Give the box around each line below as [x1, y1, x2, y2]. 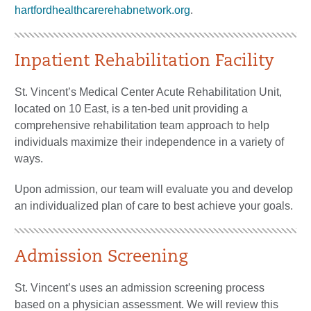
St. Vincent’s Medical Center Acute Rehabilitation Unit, [15, 85, 282, 98]
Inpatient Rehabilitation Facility [15, 53, 274, 70]
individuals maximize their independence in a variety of [15, 135, 284, 148]
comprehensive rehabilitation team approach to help [15, 119, 269, 131]
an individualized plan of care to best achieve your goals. [15, 199, 293, 212]
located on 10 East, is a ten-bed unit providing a [15, 102, 248, 115]
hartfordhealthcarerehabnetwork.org [15, 3, 190, 16]
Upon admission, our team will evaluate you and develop [15, 183, 293, 195]
